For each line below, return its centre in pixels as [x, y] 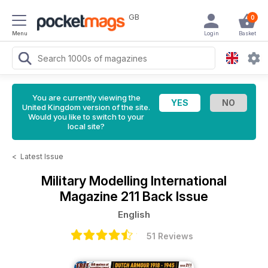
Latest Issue [42, 156]
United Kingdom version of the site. [86, 107]
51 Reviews [170, 236]
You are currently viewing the [86, 98]
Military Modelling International [134, 181]
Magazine [90, 196]
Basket [247, 33]
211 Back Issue [165, 196]
